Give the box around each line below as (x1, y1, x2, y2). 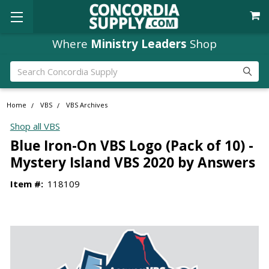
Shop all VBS (10, 120, 60, 133)
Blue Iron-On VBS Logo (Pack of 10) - (10, 136, 253, 155)
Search (10, 61, 38, 74)
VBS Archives (66, 100, 108, 110)
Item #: (10, 177, 43, 190)
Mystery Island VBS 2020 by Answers (10, 153, 255, 172)
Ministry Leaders (91, 35, 187, 51)
